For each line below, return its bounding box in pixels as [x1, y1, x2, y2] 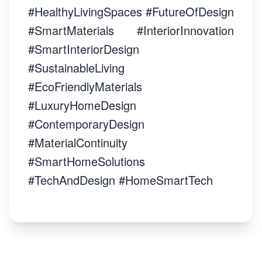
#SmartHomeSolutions [28, 153, 145, 170]
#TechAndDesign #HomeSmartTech [28, 171, 213, 188]
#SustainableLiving [28, 59, 125, 76]
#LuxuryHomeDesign [28, 96, 136, 113]
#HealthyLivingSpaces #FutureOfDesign [28, 3, 234, 20]
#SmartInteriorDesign [28, 40, 139, 57]
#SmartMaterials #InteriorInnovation [28, 22, 234, 39]
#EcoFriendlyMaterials [28, 78, 142, 95]
